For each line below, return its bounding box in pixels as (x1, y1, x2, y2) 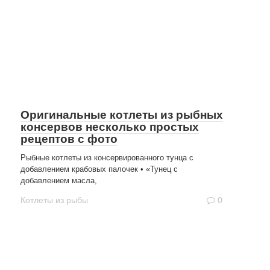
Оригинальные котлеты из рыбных (20, 108, 223, 121)
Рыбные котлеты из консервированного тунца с (20, 153, 193, 162)
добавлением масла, (20, 176, 97, 185)
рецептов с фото (20, 133, 118, 145)
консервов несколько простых (20, 121, 199, 133)
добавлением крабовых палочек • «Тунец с (20, 165, 178, 174)
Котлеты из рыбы (20, 196, 88, 205)
